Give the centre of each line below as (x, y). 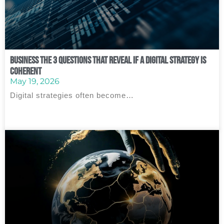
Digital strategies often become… (72, 95)
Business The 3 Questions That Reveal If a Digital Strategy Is (108, 60)
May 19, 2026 (35, 81)
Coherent (26, 71)
